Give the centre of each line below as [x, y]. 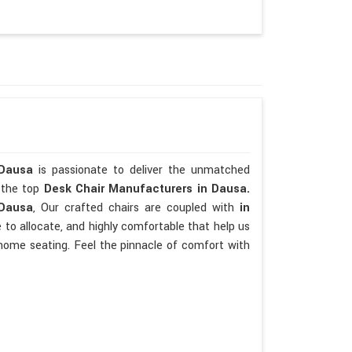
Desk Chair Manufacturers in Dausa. [147, 189]
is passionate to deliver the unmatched [144, 170]
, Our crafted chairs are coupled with [136, 207]
